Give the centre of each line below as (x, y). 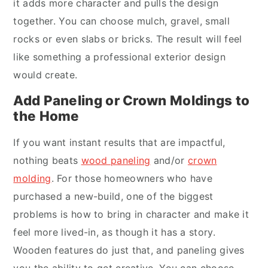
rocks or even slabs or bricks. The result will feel (128, 39)
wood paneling (116, 160)
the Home (46, 116)
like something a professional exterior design (119, 57)
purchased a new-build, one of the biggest (113, 196)
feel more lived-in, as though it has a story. (114, 232)
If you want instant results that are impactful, (119, 142)
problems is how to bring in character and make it (131, 214)
